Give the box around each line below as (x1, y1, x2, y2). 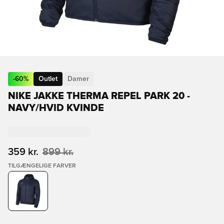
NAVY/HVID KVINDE (8, 103, 104, 113)
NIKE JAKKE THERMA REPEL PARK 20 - (8, 91, 190, 101)
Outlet (38, 75, 57, 82)
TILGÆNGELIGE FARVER (8, 163, 76, 169)
